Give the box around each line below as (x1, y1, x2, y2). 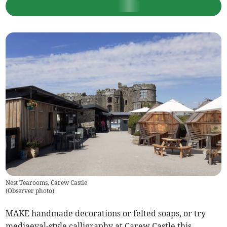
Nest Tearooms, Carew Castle (6, 179, 88, 187)
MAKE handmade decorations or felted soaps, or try (6, 208, 206, 219)
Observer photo (8, 187, 53, 195)
